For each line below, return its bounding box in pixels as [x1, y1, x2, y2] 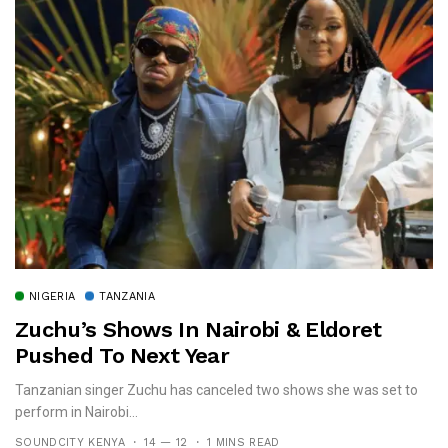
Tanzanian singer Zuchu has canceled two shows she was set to [15, 381, 418, 398]
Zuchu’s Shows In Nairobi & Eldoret [15, 316, 382, 342]
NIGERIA [29, 289, 76, 303]
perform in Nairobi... [15, 403, 138, 420]
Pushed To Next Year [15, 342, 229, 368]
